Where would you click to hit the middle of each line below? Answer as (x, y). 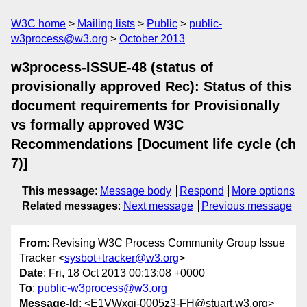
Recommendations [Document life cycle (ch (153, 144)
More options (263, 191)
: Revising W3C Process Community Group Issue (166, 243)
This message (58, 191)
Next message (158, 206)
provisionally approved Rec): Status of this (151, 86)
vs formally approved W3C (97, 125)
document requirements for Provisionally (145, 106)
